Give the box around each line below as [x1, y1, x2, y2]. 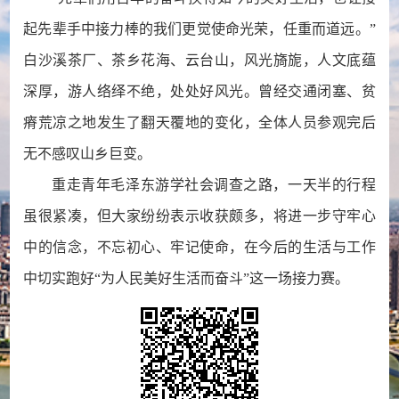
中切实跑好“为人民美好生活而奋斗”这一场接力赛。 [23, 271, 350, 286]
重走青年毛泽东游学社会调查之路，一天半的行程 [52, 177, 376, 192]
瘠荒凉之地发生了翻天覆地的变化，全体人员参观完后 [23, 115, 376, 130]
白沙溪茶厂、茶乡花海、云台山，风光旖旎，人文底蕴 [23, 53, 376, 68]
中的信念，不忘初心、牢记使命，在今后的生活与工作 [23, 240, 376, 255]
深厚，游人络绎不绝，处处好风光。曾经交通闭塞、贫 [23, 84, 376, 99]
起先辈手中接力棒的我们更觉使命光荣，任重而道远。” [23, 21, 376, 37]
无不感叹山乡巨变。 [23, 146, 152, 161]
